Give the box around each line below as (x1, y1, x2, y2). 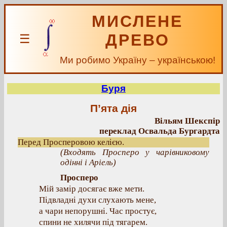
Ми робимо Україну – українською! (59, 55, 215, 65)
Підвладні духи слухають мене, (39, 195, 156, 205)
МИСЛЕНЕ (92, 12, 183, 30)
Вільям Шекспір (155, 116, 220, 126)
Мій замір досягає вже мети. (39, 184, 144, 194)
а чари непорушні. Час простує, (39, 206, 157, 216)
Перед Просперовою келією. (18, 137, 124, 147)
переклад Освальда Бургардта (99, 126, 220, 136)
